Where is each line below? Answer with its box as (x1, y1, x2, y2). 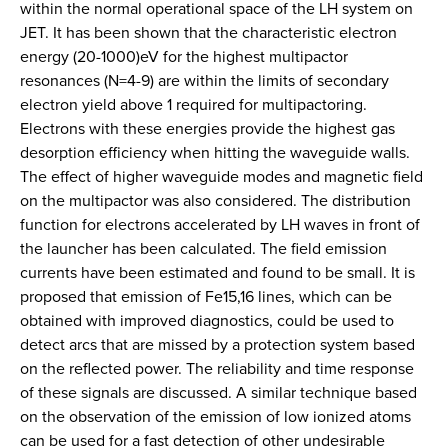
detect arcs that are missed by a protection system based (20, 333, 415, 355)
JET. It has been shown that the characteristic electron (20, 21, 397, 43)
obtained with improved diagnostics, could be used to (20, 309, 394, 331)
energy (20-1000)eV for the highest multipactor (20, 45, 348, 67)
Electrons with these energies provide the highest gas (20, 117, 395, 139)
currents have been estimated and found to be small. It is (20, 261, 415, 283)
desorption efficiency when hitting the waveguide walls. (20, 141, 410, 163)
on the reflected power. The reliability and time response (20, 357, 414, 379)
